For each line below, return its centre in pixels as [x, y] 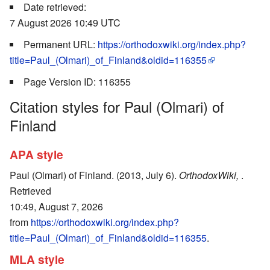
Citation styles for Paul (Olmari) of [117, 106]
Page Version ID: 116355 [77, 81]
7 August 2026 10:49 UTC [65, 22]
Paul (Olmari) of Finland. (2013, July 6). [94, 175]
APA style [36, 155]
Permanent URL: [61, 44]
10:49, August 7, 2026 [56, 206]
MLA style [37, 259]
